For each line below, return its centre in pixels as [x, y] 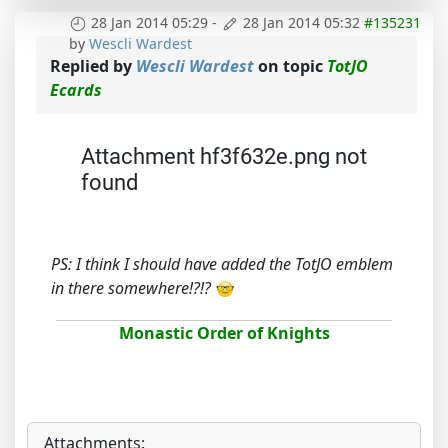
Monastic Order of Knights [224, 333]
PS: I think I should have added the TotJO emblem [222, 264]
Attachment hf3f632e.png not [224, 157]
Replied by [93, 66]
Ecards [76, 90]
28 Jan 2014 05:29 [149, 22]
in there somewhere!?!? [133, 288]
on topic [290, 66]
